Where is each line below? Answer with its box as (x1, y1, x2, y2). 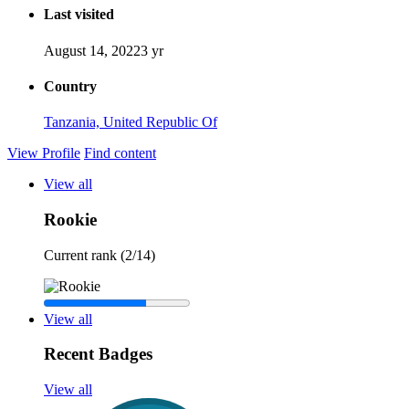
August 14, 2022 (44, 42, 141, 58)
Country (44, 78, 97, 94)
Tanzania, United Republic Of (44, 114, 217, 131)
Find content (84, 145, 156, 162)
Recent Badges (44, 344, 152, 364)
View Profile (7, 145, 80, 162)
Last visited (44, 6, 114, 23)
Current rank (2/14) (44, 246, 155, 263)
